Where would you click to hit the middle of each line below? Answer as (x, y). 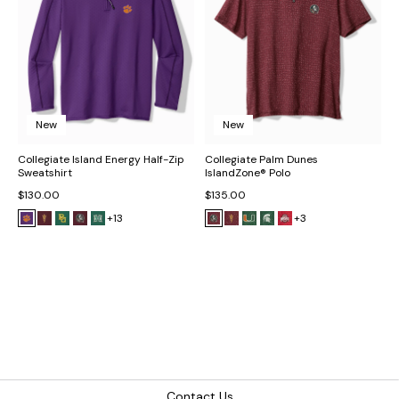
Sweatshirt (45, 173)
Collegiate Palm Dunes (261, 160)
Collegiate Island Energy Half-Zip (101, 160)
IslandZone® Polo (248, 173)
